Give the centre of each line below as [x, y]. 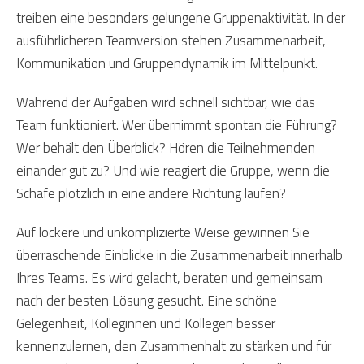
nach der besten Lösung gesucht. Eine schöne [147, 301]
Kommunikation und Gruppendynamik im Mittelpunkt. [167, 63]
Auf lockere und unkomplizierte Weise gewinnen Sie [163, 232]
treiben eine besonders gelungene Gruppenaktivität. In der [181, 18]
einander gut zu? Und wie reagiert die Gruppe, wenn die [173, 171]
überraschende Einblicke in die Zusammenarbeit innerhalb [180, 255]
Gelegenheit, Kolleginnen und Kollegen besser [146, 323]
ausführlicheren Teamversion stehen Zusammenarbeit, [171, 41]
